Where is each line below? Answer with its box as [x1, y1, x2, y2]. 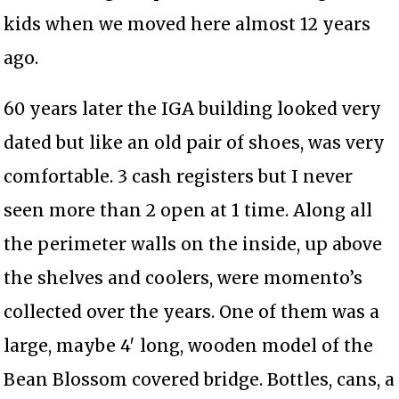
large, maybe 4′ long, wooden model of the [4, 334, 374, 356]
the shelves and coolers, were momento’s [4, 266, 363, 289]
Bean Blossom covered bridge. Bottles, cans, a [4, 368, 395, 390]
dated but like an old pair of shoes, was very [4, 131, 386, 153]
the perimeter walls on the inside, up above [4, 232, 383, 255]
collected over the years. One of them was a [4, 300, 380, 322]
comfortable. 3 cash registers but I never [4, 165, 354, 187]
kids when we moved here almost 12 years [4, 12, 371, 35]
